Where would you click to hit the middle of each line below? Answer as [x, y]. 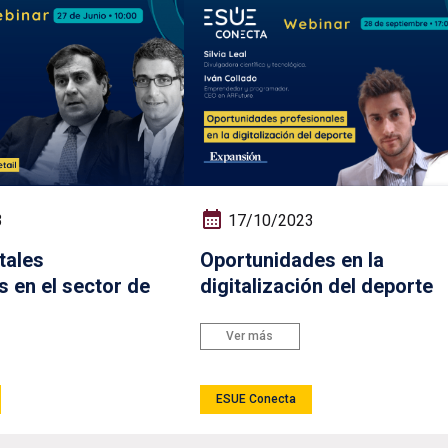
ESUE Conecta [255, 398]
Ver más [250, 335]
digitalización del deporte [316, 286]
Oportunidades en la [291, 260]
